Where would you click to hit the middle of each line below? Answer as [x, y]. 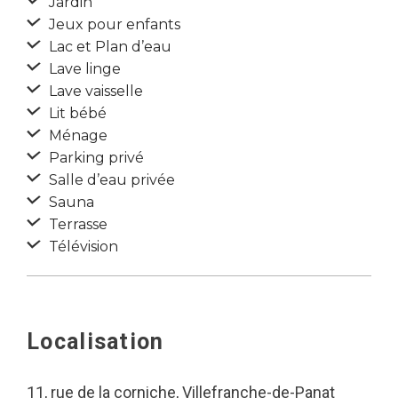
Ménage [76, 135]
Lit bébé [76, 113]
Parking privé [95, 158]
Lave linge [83, 69]
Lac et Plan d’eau [108, 47]
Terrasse [76, 224]
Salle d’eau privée [110, 180]
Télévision [82, 247]
